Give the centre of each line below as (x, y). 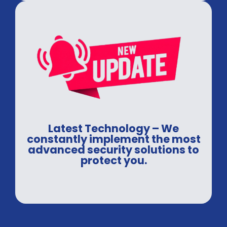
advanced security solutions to (113, 149)
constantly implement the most (113, 139)
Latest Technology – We (113, 128)
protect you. (113, 160)
